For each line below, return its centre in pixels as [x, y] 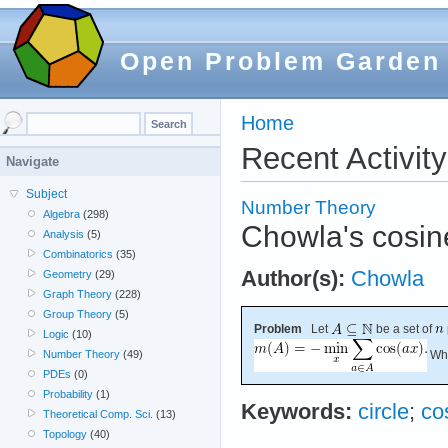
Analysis [64, 234]
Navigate [32, 161]
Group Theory [78, 314]
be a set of [404, 328]
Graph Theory [78, 294]
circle [383, 411]
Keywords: [296, 411]
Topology [65, 434]
